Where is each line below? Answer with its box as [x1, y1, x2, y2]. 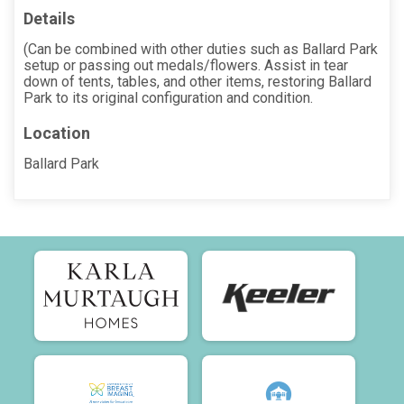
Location [23, 123, 90, 142]
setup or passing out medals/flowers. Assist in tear [23, 56, 348, 74]
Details [23, 8, 75, 28]
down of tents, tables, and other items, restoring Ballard [23, 72, 372, 90]
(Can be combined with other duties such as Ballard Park [23, 40, 378, 58]
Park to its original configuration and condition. [23, 88, 313, 106]
